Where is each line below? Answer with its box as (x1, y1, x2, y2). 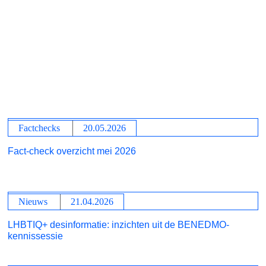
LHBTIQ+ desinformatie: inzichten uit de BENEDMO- (8, 220, 230, 230)
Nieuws (18, 197, 48, 207)
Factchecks (18, 123, 61, 133)
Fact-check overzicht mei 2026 (8, 146, 137, 156)
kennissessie (8, 231, 64, 241)
